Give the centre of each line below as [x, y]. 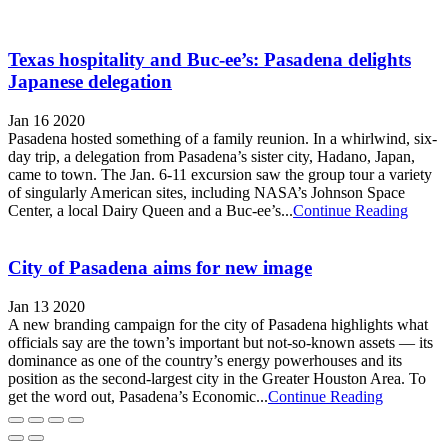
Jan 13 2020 [46, 306]
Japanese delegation [90, 82]
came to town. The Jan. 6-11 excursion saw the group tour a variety [220, 175]
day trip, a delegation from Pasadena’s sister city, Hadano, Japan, [211, 157]
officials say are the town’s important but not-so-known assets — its [220, 342]
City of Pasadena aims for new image [160, 267]
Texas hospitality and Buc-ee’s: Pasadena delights [209, 60]
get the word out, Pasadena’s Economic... [138, 396]
